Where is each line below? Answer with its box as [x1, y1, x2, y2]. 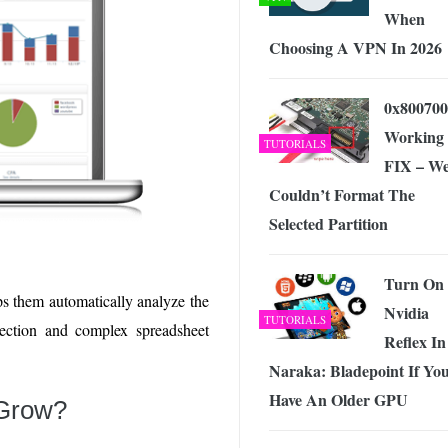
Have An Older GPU [269, 388, 408, 412]
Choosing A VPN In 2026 [269, 36, 442, 60]
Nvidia [384, 301, 429, 325]
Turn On [384, 272, 444, 296]
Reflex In [384, 330, 446, 354]
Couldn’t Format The [269, 183, 415, 207]
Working [384, 125, 444, 149]
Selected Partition [269, 212, 388, 236]
